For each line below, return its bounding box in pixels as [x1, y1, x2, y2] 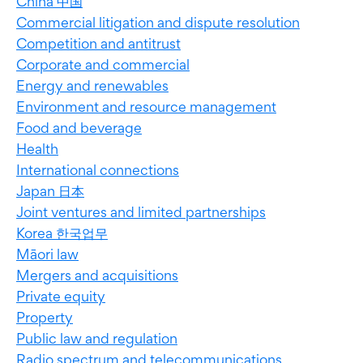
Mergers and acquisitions [16, 267, 178, 284]
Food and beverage [16, 119, 142, 137]
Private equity [16, 288, 105, 305]
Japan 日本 [16, 182, 84, 200]
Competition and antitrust [16, 35, 181, 53]
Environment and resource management [16, 98, 276, 116]
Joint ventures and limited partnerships [16, 203, 266, 221]
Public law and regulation [16, 330, 177, 348]
